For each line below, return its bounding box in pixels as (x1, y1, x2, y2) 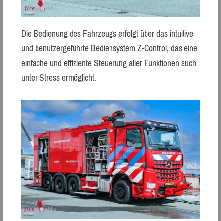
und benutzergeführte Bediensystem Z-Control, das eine (21, 40, 197, 57)
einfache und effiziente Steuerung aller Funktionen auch (21, 55, 196, 72)
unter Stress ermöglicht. (21, 70, 96, 86)
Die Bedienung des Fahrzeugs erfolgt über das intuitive (21, 26, 193, 42)
